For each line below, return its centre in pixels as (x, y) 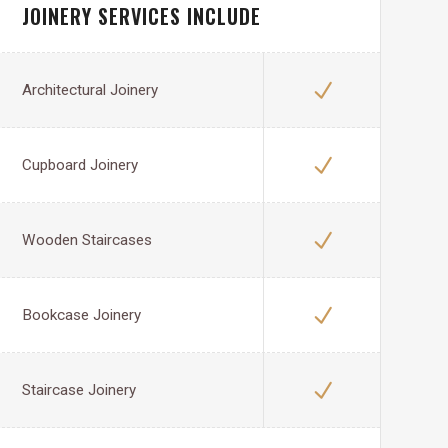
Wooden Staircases (87, 240)
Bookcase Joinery (81, 315)
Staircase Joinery (79, 390)
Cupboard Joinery (80, 165)
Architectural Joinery (90, 90)
